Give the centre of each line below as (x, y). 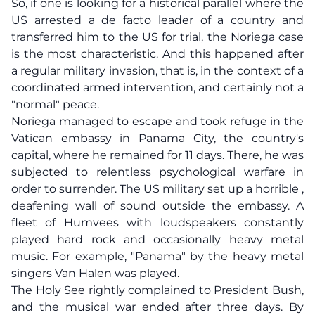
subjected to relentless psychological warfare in (157, 172)
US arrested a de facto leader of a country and (157, 20)
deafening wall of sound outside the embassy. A (157, 206)
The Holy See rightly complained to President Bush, (157, 290)
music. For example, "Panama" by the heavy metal (157, 256)
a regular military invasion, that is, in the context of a (157, 71)
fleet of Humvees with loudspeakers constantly (157, 223)
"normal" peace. (55, 104)
